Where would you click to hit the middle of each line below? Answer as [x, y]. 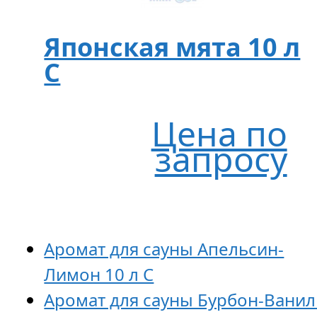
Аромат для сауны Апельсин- [164, 248]
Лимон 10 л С [99, 274]
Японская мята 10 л [172, 47]
